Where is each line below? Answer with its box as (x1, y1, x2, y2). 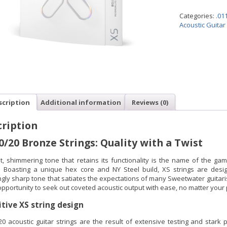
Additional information (41, 97, 121, 107)
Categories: (179, 11, 216, 21)
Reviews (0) (132, 97, 168, 107)
